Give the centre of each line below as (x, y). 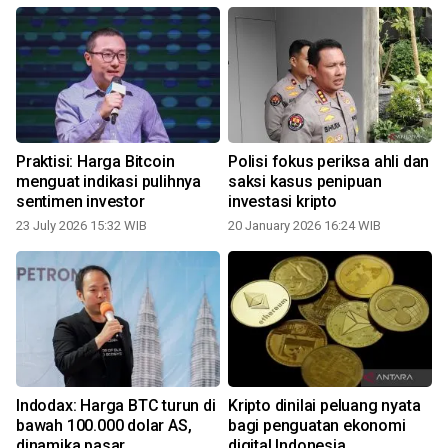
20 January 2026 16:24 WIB (304, 225)
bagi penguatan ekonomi (317, 425)
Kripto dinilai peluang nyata (324, 405)
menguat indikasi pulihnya (108, 181)
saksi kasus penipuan (305, 181)
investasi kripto (282, 201)
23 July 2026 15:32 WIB (81, 225)
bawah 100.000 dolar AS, (104, 425)
